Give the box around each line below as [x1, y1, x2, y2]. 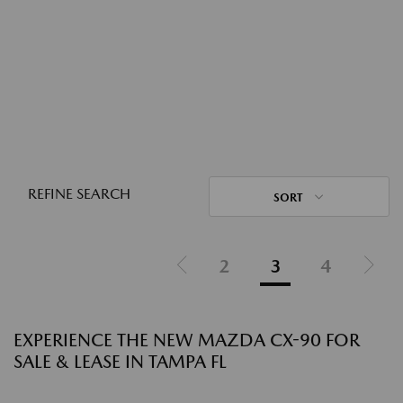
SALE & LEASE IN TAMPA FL [13, 351, 227, 372]
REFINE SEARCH [28, 185, 130, 202]
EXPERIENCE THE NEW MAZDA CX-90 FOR [13, 329, 360, 351]
